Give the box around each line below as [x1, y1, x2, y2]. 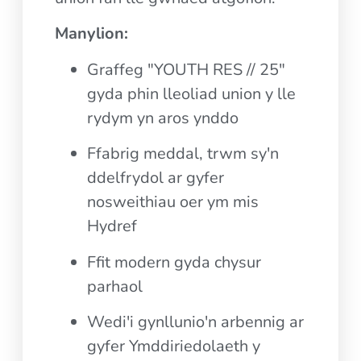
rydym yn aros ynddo [87, 106, 239, 129]
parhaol [87, 275, 143, 297]
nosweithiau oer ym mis [87, 191, 259, 214]
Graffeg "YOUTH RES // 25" [87, 58, 286, 81]
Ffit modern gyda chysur [87, 251, 262, 273]
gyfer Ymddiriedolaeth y [87, 334, 261, 357]
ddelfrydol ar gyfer [87, 167, 225, 189]
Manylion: [55, 23, 129, 45]
